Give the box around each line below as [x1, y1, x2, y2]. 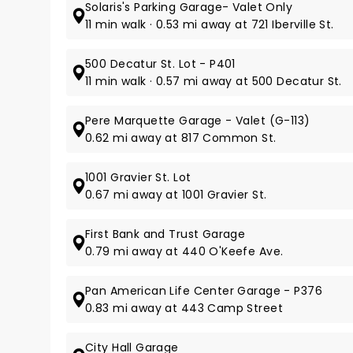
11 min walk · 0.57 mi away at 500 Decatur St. [85, 73, 342, 89]
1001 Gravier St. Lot [85, 169, 191, 185]
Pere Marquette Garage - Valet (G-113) [85, 113, 310, 128]
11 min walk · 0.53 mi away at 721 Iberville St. [85, 17, 334, 32]
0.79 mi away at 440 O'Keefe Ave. [85, 243, 284, 259]
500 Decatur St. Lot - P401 [85, 56, 236, 72]
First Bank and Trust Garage [85, 226, 246, 242]
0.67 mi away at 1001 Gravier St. [85, 187, 267, 203]
